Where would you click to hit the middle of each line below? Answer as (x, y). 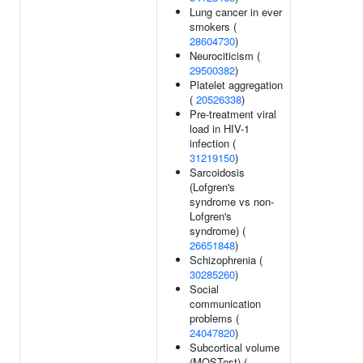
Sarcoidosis (217, 172)
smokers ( (213, 26)
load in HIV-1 (220, 128)
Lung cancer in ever (236, 12)
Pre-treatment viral (233, 114)
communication (225, 303)
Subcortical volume (235, 347)
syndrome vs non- (232, 201)
